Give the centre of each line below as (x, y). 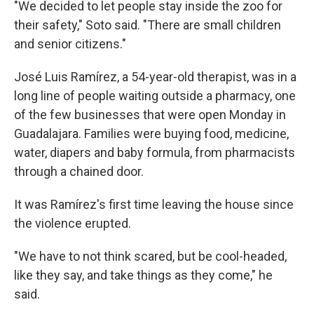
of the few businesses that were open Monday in (150, 115)
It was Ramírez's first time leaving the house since (154, 204)
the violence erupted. (73, 223)
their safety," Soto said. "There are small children (148, 25)
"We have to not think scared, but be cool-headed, (150, 256)
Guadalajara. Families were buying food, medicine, (151, 134)
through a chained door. (79, 171)
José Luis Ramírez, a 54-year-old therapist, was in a (155, 77)
